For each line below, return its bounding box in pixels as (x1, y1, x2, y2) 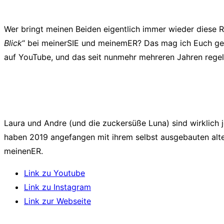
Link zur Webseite (24, 196, 91, 206)
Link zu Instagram (24, 182, 91, 192)
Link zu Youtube (24, 168, 85, 178)
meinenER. (4, 146, 43, 156)
